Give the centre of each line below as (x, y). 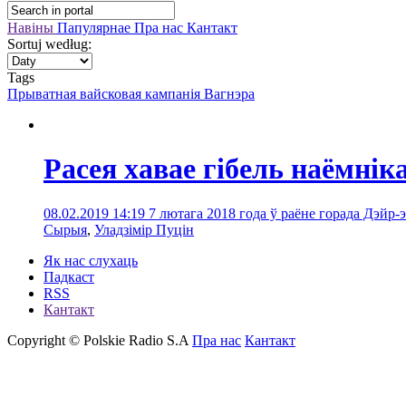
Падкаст (69, 276)
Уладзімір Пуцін (144, 229)
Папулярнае (96, 28)
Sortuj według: (49, 44)
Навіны (32, 28)
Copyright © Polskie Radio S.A (100, 340)
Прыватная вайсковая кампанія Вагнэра (131, 94)
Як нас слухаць (91, 260)
